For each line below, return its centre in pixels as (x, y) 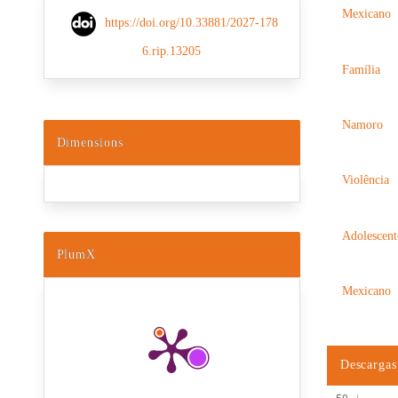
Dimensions (90, 143)
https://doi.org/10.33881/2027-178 (191, 23)
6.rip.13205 (172, 51)
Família (362, 69)
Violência (366, 180)
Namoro (363, 125)
